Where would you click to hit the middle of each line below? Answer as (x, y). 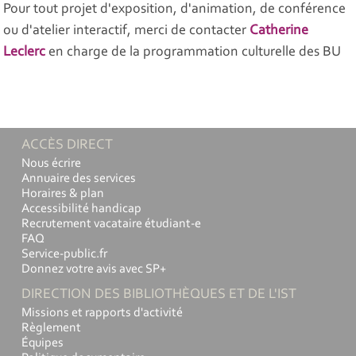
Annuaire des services (79, 179)
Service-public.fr (64, 255)
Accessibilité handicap (81, 209)
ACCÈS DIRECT (67, 146)
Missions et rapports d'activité (102, 313)
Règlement (51, 329)
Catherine (279, 31)
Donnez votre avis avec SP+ (94, 270)
